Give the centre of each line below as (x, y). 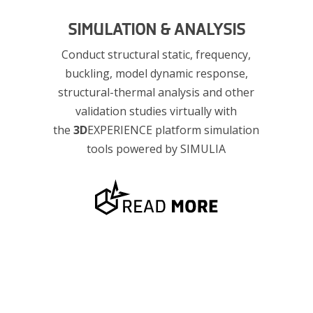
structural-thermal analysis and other (156, 92)
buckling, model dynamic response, (156, 73)
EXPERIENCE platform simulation (174, 130)
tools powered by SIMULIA (156, 148)
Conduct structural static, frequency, (156, 54)
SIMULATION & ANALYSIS (156, 29)
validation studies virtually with (156, 111)
